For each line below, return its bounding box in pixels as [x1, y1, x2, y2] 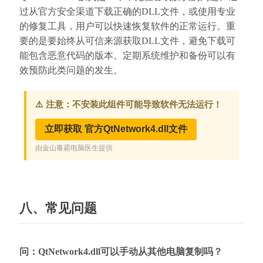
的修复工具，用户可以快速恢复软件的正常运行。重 [19, 21, 235, 31]
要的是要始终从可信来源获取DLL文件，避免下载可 [19, 35, 235, 46]
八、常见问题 [19, 200, 97, 215]
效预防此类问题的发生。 [19, 65, 123, 75]
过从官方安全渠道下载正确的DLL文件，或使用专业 [19, 6, 235, 16]
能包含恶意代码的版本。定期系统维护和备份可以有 [19, 50, 235, 60]
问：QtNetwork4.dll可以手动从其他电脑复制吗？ [19, 246, 222, 257]
